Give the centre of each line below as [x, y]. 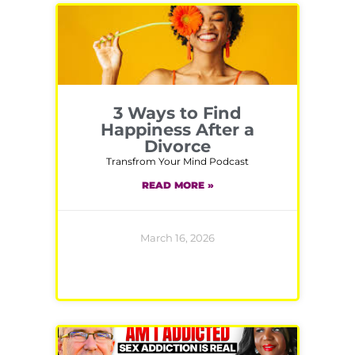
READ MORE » [177, 185]
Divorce [177, 147]
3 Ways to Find [177, 113]
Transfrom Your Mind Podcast [177, 162]
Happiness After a [177, 130]
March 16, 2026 [177, 237]
